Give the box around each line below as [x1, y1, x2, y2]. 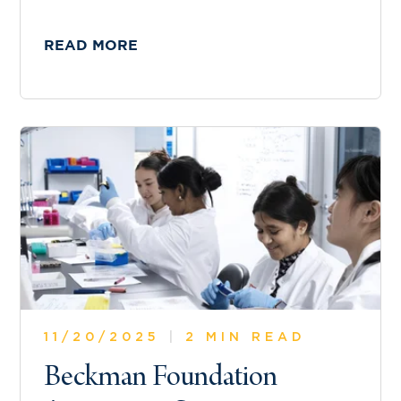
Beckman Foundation [44, 363, 277, 396]
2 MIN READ [177, 331, 306, 345]
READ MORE [44, 39, 138, 54]
